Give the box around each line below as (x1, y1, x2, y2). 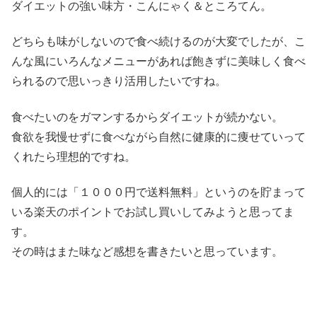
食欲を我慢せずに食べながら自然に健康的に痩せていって (11, 130, 306, 143)
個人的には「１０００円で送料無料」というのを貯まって (11, 186, 306, 199)
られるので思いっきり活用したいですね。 (11, 75, 226, 88)
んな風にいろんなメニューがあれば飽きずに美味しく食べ (11, 55, 306, 68)
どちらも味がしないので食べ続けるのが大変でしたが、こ (11, 35, 306, 48)
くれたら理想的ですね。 (11, 150, 136, 163)
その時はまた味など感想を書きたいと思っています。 (11, 246, 283, 258)
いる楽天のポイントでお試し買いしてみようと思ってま (11, 206, 294, 219)
